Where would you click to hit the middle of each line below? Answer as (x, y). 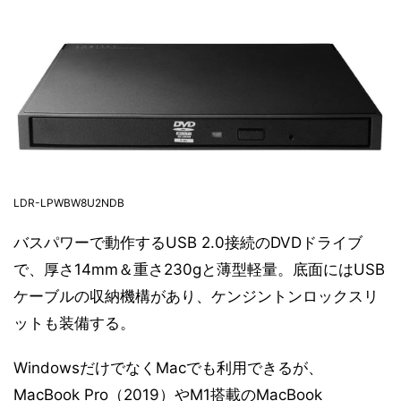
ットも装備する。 (74, 324)
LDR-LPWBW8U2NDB (69, 203)
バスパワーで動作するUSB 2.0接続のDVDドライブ (188, 243)
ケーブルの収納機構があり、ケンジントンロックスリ (196, 297)
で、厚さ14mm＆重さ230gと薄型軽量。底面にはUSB (199, 270)
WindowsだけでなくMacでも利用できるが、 (168, 368)
